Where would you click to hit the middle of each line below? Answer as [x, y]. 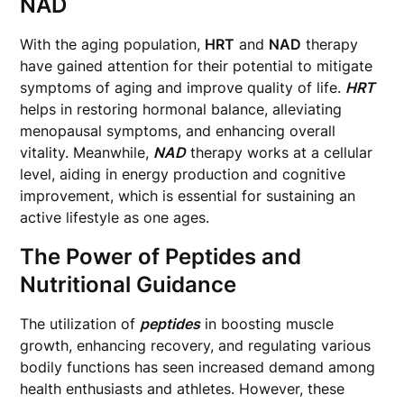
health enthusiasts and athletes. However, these [183, 389]
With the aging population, [113, 44]
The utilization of [80, 324]
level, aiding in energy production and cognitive [183, 174]
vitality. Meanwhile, [87, 152]
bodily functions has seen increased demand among [198, 367]
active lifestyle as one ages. [115, 217]
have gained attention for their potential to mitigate [197, 66]
